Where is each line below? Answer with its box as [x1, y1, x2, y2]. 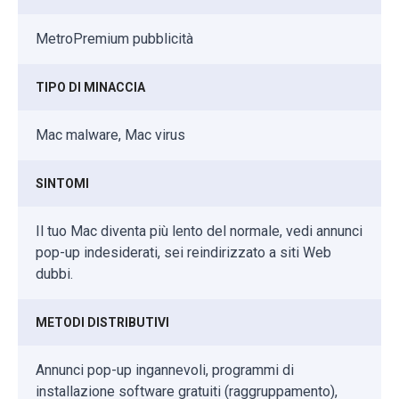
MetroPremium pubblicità [36, 30, 193, 48]
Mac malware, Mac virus [36, 126, 185, 144]
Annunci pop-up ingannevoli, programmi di [36, 362, 294, 379]
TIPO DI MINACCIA [36, 80, 145, 95]
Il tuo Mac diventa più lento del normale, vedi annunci [36, 223, 362, 240]
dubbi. [36, 265, 73, 283]
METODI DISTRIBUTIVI [36, 315, 169, 330]
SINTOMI [36, 176, 89, 191]
